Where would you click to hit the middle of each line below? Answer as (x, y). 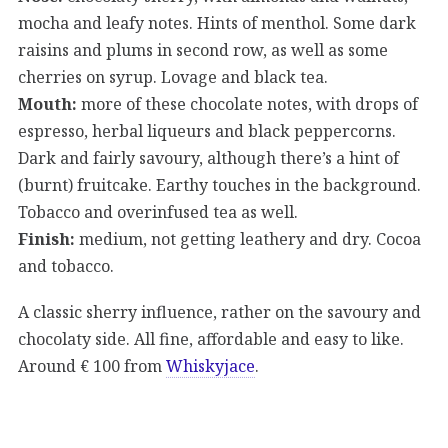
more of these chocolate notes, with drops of (247, 103)
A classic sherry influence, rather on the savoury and (219, 311)
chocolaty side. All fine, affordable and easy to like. (211, 338)
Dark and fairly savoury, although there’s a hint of (208, 157)
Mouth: (47, 103)
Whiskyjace (210, 365)
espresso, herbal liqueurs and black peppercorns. (207, 130)
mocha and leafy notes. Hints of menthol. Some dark (217, 22)
